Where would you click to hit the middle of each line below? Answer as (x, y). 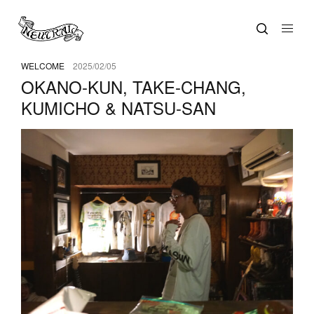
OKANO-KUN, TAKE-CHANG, (134, 87)
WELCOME (43, 66)
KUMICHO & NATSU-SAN (118, 108)
